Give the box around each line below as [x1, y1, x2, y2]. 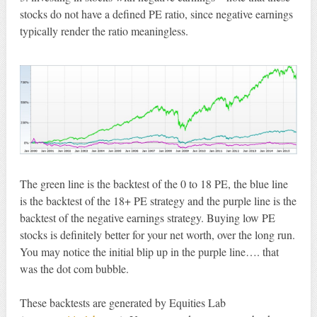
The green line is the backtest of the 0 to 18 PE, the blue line [19, 176, 288, 192]
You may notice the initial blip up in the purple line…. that [19, 244, 279, 260]
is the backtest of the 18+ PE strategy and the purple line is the [19, 193, 296, 209]
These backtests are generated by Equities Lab [19, 295, 226, 311]
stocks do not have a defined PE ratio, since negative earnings [19, 6, 293, 21]
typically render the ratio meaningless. [19, 23, 188, 38]
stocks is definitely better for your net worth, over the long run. [19, 227, 295, 243]
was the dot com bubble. [19, 261, 129, 277]
